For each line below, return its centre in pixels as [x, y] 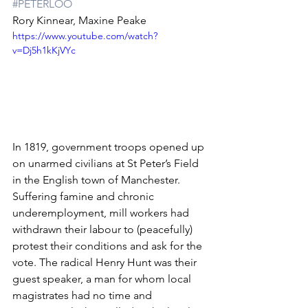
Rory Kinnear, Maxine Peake [79, 21]
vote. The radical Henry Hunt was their [106, 263]
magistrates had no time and [84, 296]
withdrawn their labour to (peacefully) [104, 230]
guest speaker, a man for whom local [103, 279]
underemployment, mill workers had [102, 213]
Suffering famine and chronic [85, 197]
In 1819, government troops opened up [110, 147]
